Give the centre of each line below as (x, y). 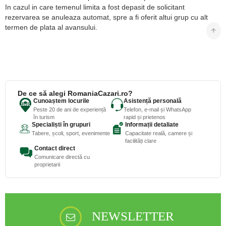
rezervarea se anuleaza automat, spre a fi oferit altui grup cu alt (106, 17)
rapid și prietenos (144, 117)
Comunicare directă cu (62, 157)
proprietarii (47, 164)
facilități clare (140, 140)
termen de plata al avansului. (51, 27)
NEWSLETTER (133, 216)
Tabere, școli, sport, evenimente (71, 133)
